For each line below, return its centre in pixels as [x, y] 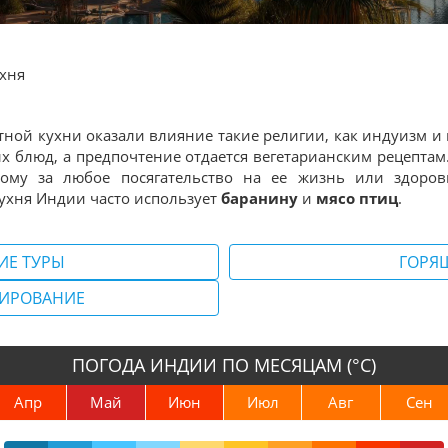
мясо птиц [357, 198]
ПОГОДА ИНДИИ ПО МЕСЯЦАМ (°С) [224, 365]
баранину [259, 198]
